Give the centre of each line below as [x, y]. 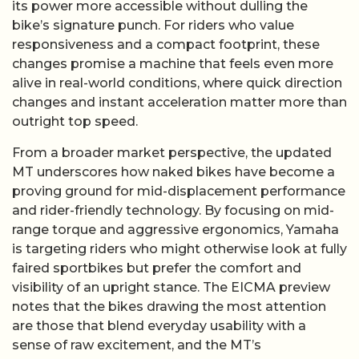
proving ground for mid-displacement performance [179, 191]
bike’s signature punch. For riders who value [153, 26]
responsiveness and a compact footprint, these [166, 45]
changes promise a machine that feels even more [173, 64]
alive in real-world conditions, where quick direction [177, 83]
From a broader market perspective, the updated [172, 152]
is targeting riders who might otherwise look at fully [179, 248]
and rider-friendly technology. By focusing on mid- [173, 210]
